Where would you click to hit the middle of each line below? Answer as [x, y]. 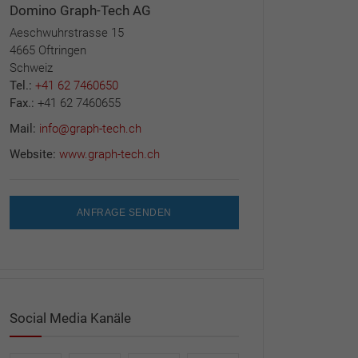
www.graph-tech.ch [109, 154]
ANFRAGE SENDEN [124, 212]
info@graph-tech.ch [90, 128]
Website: [34, 154]
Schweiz [31, 68]
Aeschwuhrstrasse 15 [66, 32]
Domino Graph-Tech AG [80, 10]
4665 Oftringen [48, 50]
